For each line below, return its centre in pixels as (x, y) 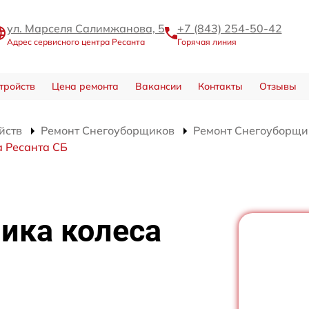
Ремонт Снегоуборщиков (108, 131)
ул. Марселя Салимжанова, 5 (86, 28)
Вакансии (158, 87)
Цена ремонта (85, 87)
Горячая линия (207, 41)
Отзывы (278, 87)
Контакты (220, 87)
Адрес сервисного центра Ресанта (76, 41)
